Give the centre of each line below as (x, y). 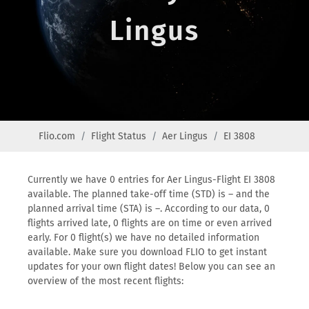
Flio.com (57, 136)
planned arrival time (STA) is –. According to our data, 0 (149, 209)
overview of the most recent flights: (106, 281)
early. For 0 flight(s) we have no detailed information (143, 238)
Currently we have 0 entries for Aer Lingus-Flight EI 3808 (151, 180)
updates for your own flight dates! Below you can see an (151, 267)
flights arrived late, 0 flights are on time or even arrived (150, 223)
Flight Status (119, 136)
